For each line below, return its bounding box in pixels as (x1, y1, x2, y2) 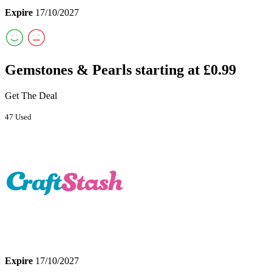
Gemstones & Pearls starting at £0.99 (5, 61, 236, 78)
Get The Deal (5, 90, 57, 101)
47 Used (5, 112, 32, 121)
